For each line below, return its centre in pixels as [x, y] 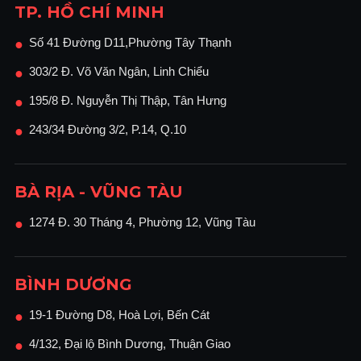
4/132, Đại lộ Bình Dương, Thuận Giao [130, 344]
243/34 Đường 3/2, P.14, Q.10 [108, 130]
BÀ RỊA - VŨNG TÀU [99, 192]
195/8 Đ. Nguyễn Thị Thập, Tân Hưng [128, 101]
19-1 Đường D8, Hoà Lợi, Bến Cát [119, 315]
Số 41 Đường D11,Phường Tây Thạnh [130, 43]
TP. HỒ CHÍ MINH [89, 12]
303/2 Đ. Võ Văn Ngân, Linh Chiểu [119, 72]
